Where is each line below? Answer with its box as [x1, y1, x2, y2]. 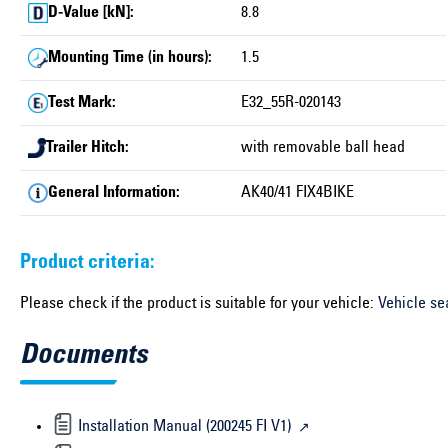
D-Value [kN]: [48, 4, 134, 21]
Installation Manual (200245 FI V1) [74, 418, 295, 435]
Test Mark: [48, 94, 116, 111]
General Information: [48, 184, 180, 201]
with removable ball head [241, 139, 405, 156]
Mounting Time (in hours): [48, 49, 212, 66]
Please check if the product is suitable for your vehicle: [20, 295, 378, 312]
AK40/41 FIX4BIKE [241, 184, 354, 201]
